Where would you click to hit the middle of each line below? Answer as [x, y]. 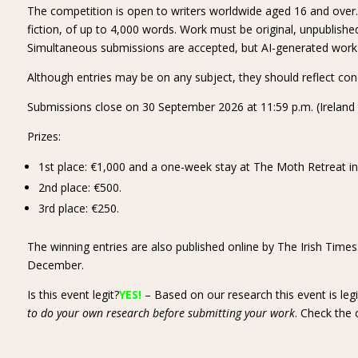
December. [55, 265]
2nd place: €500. [80, 187]
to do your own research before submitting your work [161, 313]
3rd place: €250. [78, 208]
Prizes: [44, 136]
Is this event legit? [73, 294]
